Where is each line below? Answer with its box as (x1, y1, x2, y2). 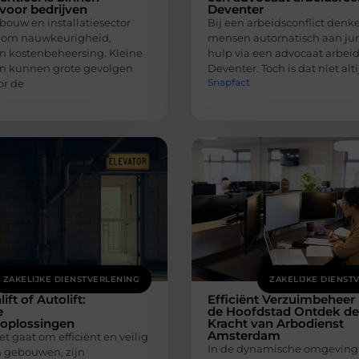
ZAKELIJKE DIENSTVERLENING (2, 274, 139, 285)
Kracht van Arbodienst (208, 316, 344, 332)
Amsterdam (208, 328, 280, 344)
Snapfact (208, 76, 250, 89)
